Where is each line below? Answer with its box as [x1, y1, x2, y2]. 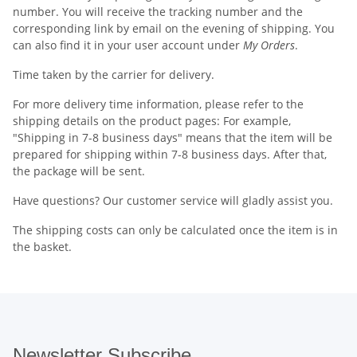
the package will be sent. [13, 163, 145, 178]
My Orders [243, 37, 295, 53]
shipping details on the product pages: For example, [13, 113, 291, 128]
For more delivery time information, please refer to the [13, 96, 304, 112]
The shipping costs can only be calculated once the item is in [13, 222, 338, 237]
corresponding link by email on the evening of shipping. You [13, 21, 335, 36]
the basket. [13, 239, 72, 254]
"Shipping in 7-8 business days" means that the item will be [13, 130, 332, 145]
